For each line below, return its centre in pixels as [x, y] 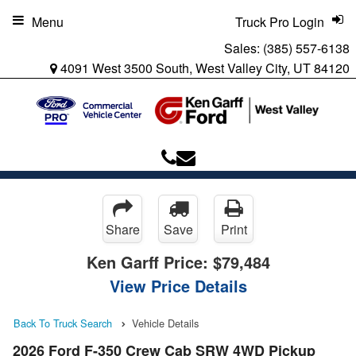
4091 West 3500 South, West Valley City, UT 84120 [203, 68]
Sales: [244, 48]
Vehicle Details [165, 323]
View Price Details [178, 285]
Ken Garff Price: [149, 261]
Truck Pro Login [280, 22]
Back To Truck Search [63, 323]
